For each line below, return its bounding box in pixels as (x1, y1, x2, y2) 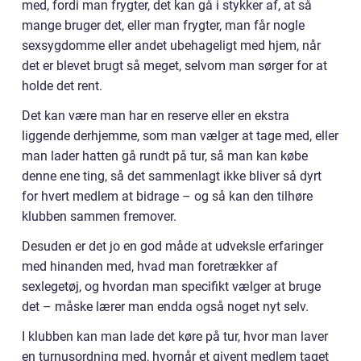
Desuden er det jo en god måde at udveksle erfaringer (22, 239, 323, 255)
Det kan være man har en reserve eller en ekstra (22, 108, 289, 124)
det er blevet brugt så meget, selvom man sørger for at (22, 58, 327, 74)
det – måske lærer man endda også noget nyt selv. (22, 299, 309, 315)
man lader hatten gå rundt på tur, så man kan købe (22, 148, 308, 164)
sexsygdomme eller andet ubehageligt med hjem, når (22, 38, 321, 54)
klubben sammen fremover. (22, 209, 176, 225)
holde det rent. (22, 78, 102, 94)
